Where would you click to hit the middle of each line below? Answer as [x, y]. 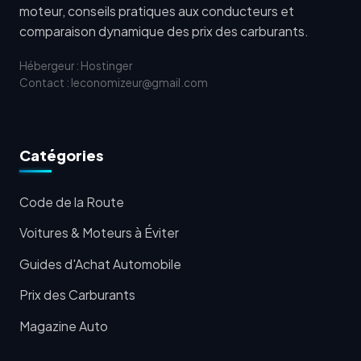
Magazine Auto [64, 326]
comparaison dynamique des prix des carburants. [164, 31]
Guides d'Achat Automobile [100, 263]
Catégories [61, 155]
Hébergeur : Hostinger [76, 66]
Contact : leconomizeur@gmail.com [114, 83]
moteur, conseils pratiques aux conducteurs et [157, 11]
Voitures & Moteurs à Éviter [99, 233]
